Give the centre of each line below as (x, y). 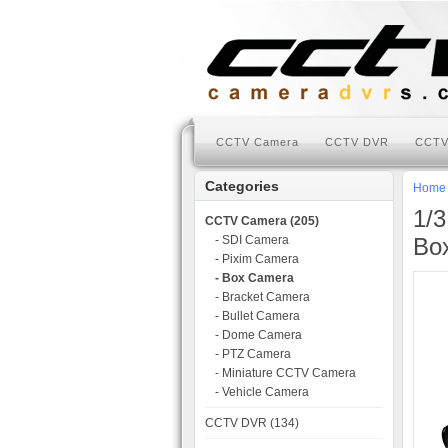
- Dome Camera (258, 335)
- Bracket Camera (262, 297)
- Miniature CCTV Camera (285, 373)
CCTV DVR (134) (252, 423)
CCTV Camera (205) (262, 221)
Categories (242, 186)
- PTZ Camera (253, 354)
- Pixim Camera (257, 259)
